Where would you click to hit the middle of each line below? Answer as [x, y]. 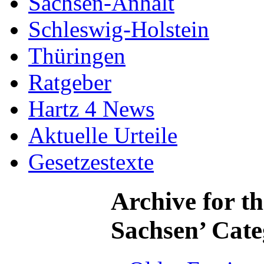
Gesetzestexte [91, 161]
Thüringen [77, 55]
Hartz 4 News [91, 108]
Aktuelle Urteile [103, 135]
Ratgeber [70, 82]
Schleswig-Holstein [119, 29]
